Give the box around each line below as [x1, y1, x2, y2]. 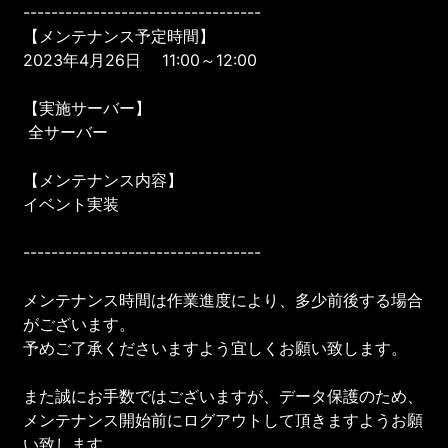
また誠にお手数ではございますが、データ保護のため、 [23, 385, 424, 406]
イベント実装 [23, 193, 120, 214]
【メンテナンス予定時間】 [23, 25, 216, 46]
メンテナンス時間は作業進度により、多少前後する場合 [23, 289, 424, 310]
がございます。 [23, 313, 136, 334]
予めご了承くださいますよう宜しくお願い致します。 [23, 337, 408, 358]
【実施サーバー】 [23, 97, 152, 118]
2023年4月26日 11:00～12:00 [23, 49, 258, 70]
